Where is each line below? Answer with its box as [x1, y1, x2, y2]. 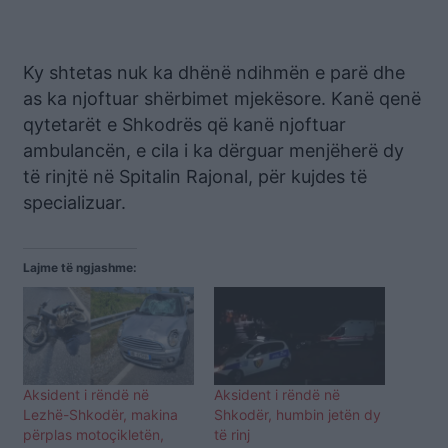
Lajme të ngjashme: [23, 260, 137, 276]
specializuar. [23, 192, 126, 214]
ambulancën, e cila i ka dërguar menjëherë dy [23, 140, 404, 162]
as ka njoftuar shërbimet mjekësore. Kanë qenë [23, 88, 421, 110]
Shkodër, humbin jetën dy [214, 406, 381, 424]
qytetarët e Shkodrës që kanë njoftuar [23, 114, 346, 136]
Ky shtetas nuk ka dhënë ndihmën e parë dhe [23, 62, 405, 84]
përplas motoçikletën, [23, 426, 164, 444]
